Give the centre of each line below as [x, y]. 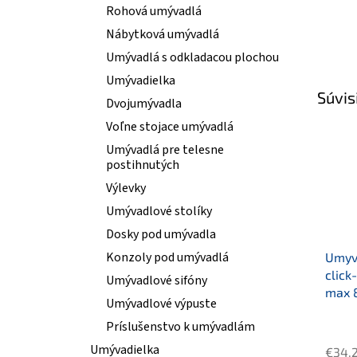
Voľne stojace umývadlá [170, 127]
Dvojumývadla [144, 104]
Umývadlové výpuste [161, 304]
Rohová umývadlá [154, 11]
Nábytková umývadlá [163, 34]
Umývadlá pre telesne [165, 150]
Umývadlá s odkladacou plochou [192, 57]
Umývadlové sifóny [157, 280]
